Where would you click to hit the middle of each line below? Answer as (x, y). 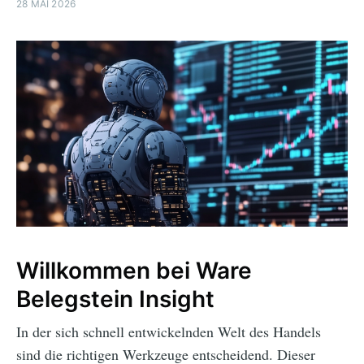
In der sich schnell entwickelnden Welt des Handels (169, 332)
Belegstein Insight (115, 299)
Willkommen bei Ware (134, 271)
